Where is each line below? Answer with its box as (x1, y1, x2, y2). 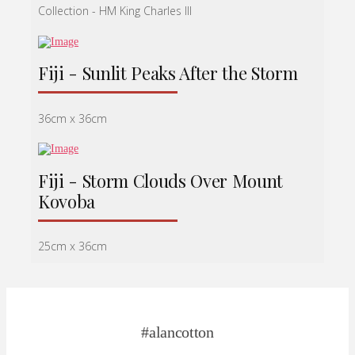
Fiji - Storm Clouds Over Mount (38, 168, 284, 193)
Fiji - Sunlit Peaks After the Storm (38, 61, 298, 86)
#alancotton (141, 323, 214, 342)
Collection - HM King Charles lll (38, 3, 193, 19)
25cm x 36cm (38, 239, 108, 254)
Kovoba (38, 189, 96, 213)
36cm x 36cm (38, 110, 108, 126)
